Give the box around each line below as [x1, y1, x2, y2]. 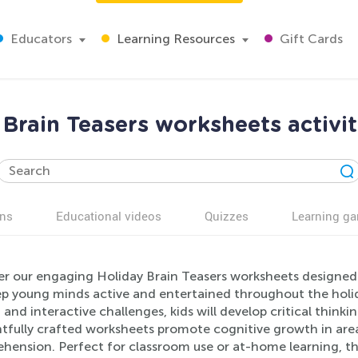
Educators [7, 31, 72, 46]
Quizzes [205, 208, 249, 224]
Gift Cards [276, 31, 343, 46]
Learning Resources [113, 31, 235, 46]
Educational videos [56, 208, 161, 224]
